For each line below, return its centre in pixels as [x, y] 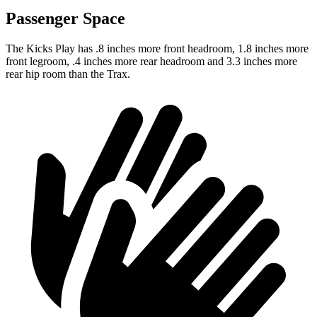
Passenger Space [65, 19]
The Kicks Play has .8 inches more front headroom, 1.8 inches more [157, 49]
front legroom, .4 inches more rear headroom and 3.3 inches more [151, 62]
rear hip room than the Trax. [68, 74]
